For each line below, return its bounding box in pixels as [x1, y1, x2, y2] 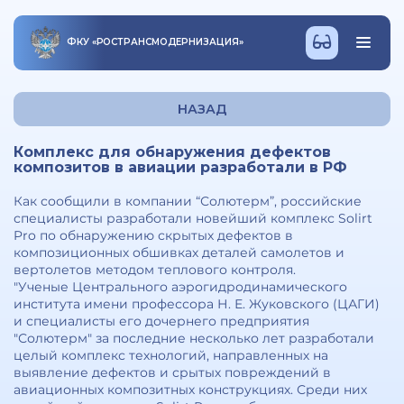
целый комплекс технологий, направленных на [14, 347, 328, 363]
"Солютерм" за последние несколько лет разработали [14, 330, 374, 346]
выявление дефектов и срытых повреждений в [14, 364, 331, 381]
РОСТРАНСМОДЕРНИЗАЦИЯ [96, 36, 239, 48]
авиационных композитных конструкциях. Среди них [14, 381, 367, 398]
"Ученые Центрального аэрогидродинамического [14, 279, 347, 295]
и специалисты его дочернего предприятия [14, 313, 309, 329]
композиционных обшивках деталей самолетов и [14, 244, 344, 261]
